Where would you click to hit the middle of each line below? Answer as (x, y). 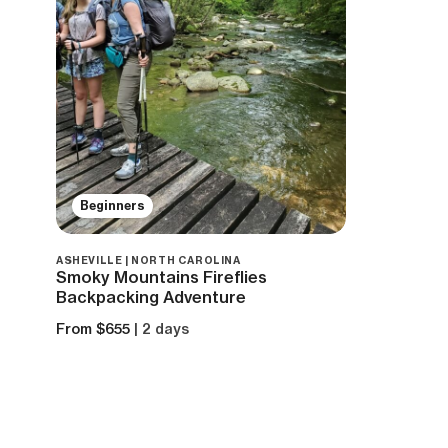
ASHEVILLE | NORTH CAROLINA (148, 260)
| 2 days (161, 328)
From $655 (93, 328)
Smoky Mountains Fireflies (161, 276)
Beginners (112, 205)
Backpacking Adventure (151, 296)
